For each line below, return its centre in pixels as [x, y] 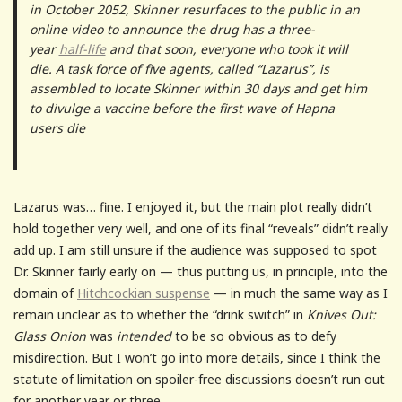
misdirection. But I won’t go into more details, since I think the [197, 357]
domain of [45, 293]
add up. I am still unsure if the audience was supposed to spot [195, 249]
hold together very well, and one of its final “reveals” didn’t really [201, 228]
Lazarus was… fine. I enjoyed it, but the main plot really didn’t [193, 206]
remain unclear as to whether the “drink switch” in [160, 314]
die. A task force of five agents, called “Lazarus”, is [179, 68]
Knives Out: [341, 314]
